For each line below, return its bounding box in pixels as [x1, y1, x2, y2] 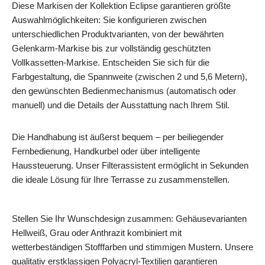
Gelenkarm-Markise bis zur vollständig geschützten [12, 43, 211, 53]
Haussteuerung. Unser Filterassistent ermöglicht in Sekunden [12, 160, 248, 170]
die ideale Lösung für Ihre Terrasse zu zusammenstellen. [12, 174, 230, 185]
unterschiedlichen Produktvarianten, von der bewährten [12, 28, 224, 39]
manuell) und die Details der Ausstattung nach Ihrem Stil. [12, 99, 230, 110]
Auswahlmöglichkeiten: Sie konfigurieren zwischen [12, 14, 206, 25]
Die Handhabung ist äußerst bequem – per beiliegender [12, 131, 224, 142]
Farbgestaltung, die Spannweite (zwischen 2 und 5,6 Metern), [12, 71, 247, 82]
